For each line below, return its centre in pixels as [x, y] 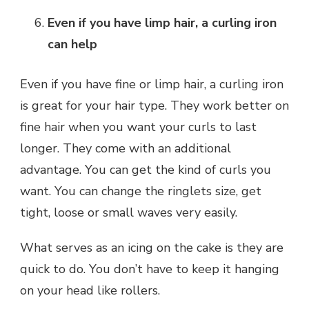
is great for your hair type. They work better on [154, 105]
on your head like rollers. [90, 290]
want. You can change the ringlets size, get [141, 191]
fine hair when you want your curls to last [138, 127]
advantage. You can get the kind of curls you [146, 169]
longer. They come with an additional [126, 148]
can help [72, 44]
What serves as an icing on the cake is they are [152, 247]
